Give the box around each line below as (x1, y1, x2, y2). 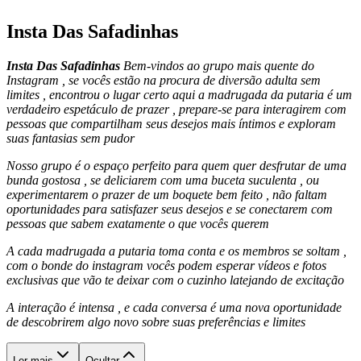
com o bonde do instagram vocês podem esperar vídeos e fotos (6, 258, 326, 272)
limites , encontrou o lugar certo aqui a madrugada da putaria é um (6, 87, 352, 102)
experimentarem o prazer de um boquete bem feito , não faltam (6, 187, 327, 201)
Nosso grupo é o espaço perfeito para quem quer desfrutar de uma (6, 158, 346, 172)
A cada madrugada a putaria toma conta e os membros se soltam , (6, 243, 346, 258)
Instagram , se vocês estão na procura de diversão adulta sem (6, 73, 321, 87)
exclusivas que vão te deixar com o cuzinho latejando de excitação (6, 272, 344, 287)
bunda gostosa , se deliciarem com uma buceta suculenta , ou (6, 172, 319, 187)
